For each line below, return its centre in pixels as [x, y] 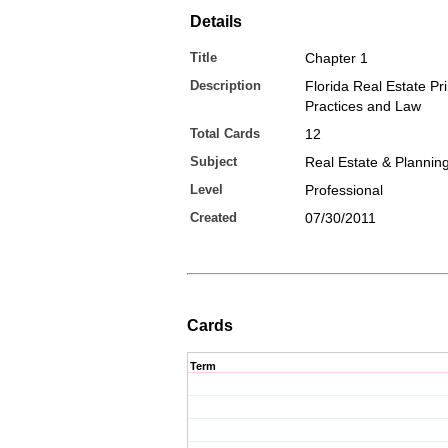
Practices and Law [363, 106]
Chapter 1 [336, 58]
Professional [344, 190]
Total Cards [225, 133]
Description [225, 85]
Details [216, 21]
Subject [213, 161]
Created [213, 217]
